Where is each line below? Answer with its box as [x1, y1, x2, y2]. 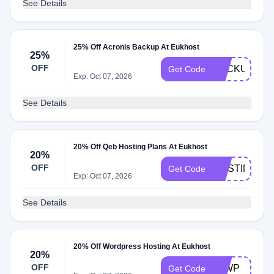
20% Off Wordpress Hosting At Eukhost [73, 242, 211, 251]
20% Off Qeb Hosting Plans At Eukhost [73, 143, 208, 151]
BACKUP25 [213, 64, 265, 74]
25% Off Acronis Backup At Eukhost [73, 43, 200, 51]
